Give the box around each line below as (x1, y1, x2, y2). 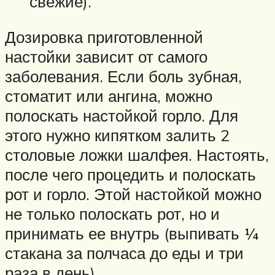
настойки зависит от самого (5, 46, 207, 66)
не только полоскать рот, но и (5, 203, 220, 223)
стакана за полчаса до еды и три (5, 242, 244, 263)
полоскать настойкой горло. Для (5, 105, 238, 125)
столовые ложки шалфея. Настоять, (5, 144, 269, 165)
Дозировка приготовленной (5, 26, 203, 47)
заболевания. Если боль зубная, (5, 66, 242, 86)
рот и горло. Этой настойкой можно (5, 184, 261, 204)
